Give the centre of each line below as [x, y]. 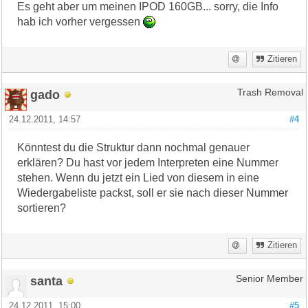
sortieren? [42, 208]
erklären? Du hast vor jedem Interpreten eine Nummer [148, 162]
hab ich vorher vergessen [80, 21]
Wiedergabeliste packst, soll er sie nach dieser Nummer [153, 192]
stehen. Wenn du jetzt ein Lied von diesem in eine [139, 177]
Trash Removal [270, 92]
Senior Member [269, 278]
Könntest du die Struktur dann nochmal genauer [134, 147]
